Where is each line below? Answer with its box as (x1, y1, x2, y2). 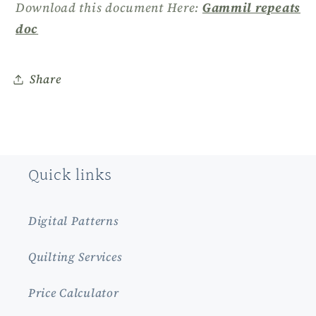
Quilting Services (28, 248, 123, 265)
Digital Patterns (28, 212, 119, 229)
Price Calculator (28, 284, 119, 301)
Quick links (28, 162, 112, 189)
